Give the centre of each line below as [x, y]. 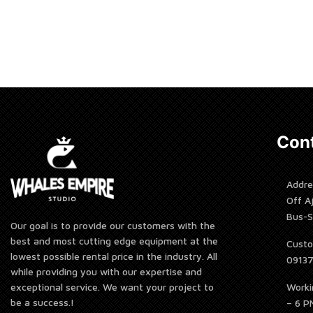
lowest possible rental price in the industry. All [114, 256]
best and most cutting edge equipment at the [114, 241]
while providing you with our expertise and [106, 272]
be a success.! [42, 303]
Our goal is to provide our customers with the [113, 226]
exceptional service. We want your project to [112, 287]
